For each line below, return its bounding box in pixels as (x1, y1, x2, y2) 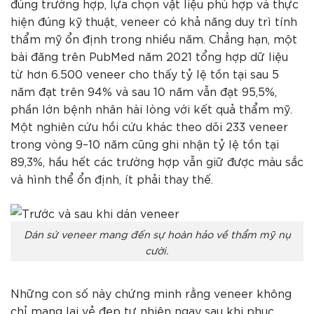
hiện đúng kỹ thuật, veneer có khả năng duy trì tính (11, 13, 297, 28)
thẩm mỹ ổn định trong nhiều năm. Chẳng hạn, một (11, 30, 297, 46)
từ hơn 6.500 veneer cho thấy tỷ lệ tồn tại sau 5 (11, 65, 279, 81)
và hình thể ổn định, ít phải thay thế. (11, 170, 213, 186)
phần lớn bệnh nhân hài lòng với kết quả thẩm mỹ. (11, 100, 292, 116)
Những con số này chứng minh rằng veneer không (11, 285, 292, 301)
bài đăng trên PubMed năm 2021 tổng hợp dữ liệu (11, 48, 288, 63)
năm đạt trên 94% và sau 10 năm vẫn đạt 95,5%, (11, 83, 277, 98)
